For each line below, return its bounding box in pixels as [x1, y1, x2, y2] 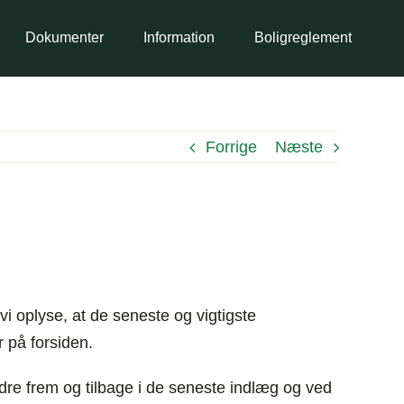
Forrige [206, 138, 257, 156]
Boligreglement [254, 30, 353, 45]
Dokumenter [25, 30, 105, 45]
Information [143, 30, 216, 45]
